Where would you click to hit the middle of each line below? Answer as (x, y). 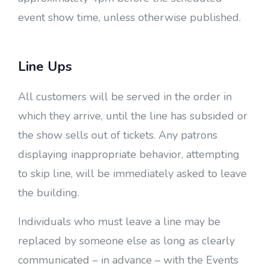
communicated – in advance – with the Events (128, 260)
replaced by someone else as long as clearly (126, 241)
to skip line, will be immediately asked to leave (132, 174)
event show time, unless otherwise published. (129, 17)
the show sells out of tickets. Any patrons (118, 135)
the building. (49, 193)
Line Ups (45, 66)
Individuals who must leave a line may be (119, 222)
